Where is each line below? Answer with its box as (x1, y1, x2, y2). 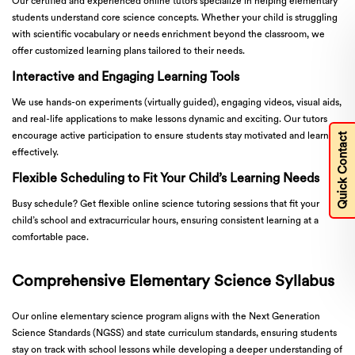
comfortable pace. (12, 232, 89, 242)
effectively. (12, 147, 59, 158)
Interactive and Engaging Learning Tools (12, 71, 239, 84)
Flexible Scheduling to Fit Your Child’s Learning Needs (12, 172, 319, 185)
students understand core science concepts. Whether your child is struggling (12, 13, 338, 23)
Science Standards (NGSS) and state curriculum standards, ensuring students (12, 328, 337, 338)
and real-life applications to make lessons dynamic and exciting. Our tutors (12, 114, 327, 124)
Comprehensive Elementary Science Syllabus (12, 273, 334, 290)
